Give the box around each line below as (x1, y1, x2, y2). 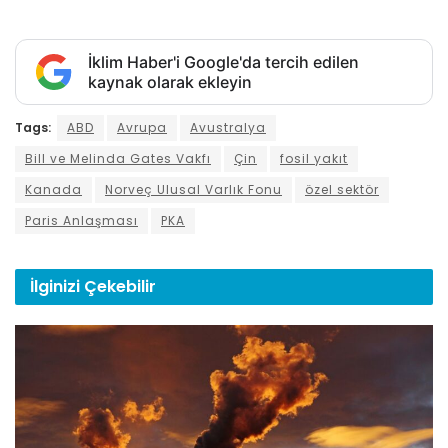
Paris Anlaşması (25, 211, 138, 229)
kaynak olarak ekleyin (88, 71, 252, 92)
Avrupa (117, 118, 167, 136)
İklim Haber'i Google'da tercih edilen (88, 51, 359, 72)
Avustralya (190, 118, 266, 136)
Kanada (25, 180, 82, 198)
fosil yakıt (280, 149, 348, 167)
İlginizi (30, 274, 84, 298)
